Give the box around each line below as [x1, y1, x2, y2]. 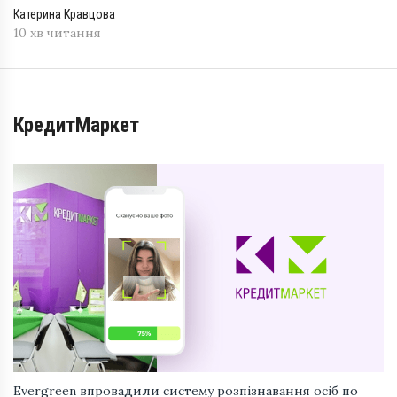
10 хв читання [13, 25, 101, 42]
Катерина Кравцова [13, 7, 115, 22]
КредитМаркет [24, 113, 139, 138]
